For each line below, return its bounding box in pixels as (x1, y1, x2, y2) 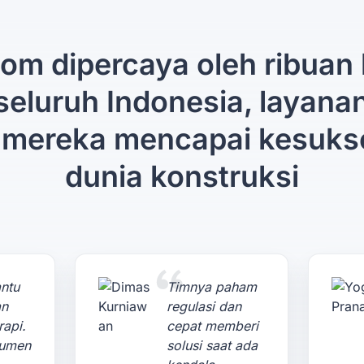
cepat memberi (167, 318, 259, 334)
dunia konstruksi (65, 158, 299, 194)
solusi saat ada (167, 337, 258, 353)
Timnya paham (167, 279, 258, 295)
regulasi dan (167, 298, 242, 314)
